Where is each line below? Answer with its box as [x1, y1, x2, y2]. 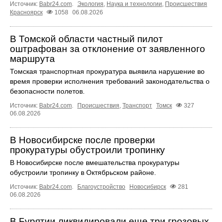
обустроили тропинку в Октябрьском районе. [10, 168, 156, 176]
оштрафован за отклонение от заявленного [10, 43, 205, 54]
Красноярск [10, 8, 43, 16]
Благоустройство [77, 183, 125, 190]
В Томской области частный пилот [10, 33, 163, 44]
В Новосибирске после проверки [10, 134, 155, 145]
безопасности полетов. [10, 87, 85, 95]
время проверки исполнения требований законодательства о [10, 77, 210, 85]
